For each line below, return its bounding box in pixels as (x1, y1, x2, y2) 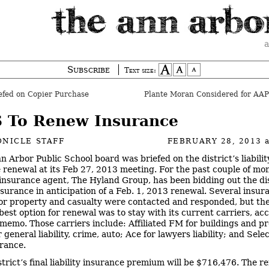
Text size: (124, 66, 156, 74)
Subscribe (67, 64, 110, 75)
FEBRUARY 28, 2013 (167, 137, 265, 145)
